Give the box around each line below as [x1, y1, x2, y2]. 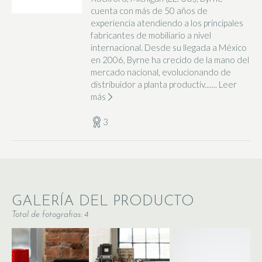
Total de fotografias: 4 [12, 210, 88, 219]
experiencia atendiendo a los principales [91, 17, 243, 28]
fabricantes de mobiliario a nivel [91, 29, 211, 40]
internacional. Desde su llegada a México [91, 42, 247, 53]
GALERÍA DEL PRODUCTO [12, 194, 194, 209]
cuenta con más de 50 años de [91, 5, 208, 16]
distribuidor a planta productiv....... [91, 78, 219, 89]
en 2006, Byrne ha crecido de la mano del [91, 54, 249, 65]
